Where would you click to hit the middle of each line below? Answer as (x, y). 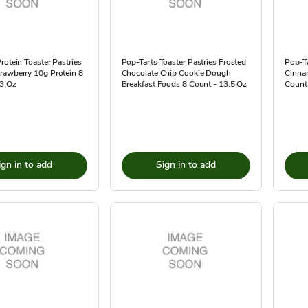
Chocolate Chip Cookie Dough (176, 73)
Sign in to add (186, 165)
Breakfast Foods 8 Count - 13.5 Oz (184, 84)
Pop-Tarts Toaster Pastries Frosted (184, 62)
